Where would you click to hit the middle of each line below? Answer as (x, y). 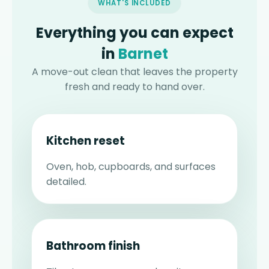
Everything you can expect (134, 33)
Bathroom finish (93, 246)
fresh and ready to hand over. (134, 87)
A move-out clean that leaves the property (134, 72)
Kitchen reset (86, 141)
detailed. (66, 182)
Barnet (143, 54)
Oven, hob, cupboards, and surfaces (131, 167)
